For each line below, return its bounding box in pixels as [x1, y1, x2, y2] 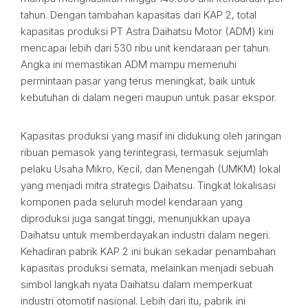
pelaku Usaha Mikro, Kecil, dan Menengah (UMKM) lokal [21, 162, 280, 175]
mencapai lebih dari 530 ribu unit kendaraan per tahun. [21, 41, 270, 54]
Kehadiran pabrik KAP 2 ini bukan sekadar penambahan [21, 245, 276, 258]
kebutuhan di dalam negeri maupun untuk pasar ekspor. [21, 91, 276, 104]
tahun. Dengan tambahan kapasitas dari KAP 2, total [21, 8, 256, 21]
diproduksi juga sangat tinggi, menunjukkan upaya [21, 212, 250, 225]
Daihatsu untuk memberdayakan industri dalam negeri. [21, 228, 270, 241]
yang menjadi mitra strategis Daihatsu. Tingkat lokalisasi [21, 179, 276, 192]
